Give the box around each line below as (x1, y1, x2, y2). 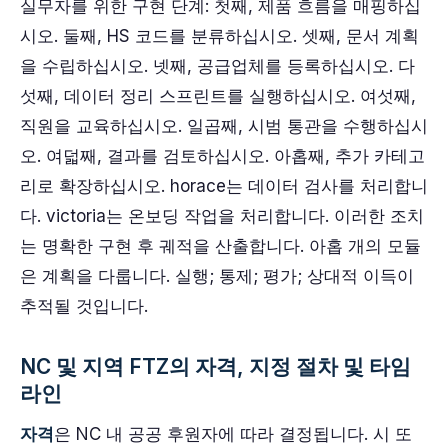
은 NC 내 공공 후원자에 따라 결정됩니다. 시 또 (54, 424, 412, 444)
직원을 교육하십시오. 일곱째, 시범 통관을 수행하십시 (20, 116, 428, 136)
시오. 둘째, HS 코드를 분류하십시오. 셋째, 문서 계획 (20, 26, 419, 46)
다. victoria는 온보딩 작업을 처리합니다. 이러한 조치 (20, 206, 424, 226)
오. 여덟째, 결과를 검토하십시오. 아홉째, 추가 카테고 (20, 146, 425, 166)
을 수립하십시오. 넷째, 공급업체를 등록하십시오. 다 (20, 56, 415, 76)
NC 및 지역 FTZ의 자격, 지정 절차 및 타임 (20, 354, 411, 379)
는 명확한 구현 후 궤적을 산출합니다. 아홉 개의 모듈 (20, 236, 421, 256)
